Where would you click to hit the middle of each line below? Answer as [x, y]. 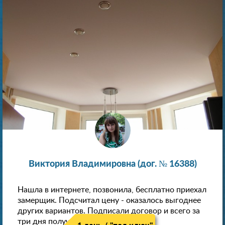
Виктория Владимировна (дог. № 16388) [113, 164]
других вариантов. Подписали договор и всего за [109, 211]
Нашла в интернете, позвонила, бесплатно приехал [112, 190]
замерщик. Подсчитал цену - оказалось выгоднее [109, 200]
